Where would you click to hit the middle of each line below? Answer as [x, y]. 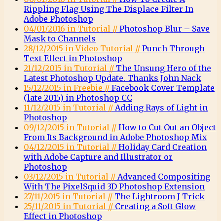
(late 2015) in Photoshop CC [78, 98]
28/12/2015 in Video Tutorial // [83, 48]
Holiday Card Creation [163, 147]
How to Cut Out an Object [167, 127]
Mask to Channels [60, 38]
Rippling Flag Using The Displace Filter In [109, 9]
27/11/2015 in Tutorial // [69, 196]
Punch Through [173, 48]
